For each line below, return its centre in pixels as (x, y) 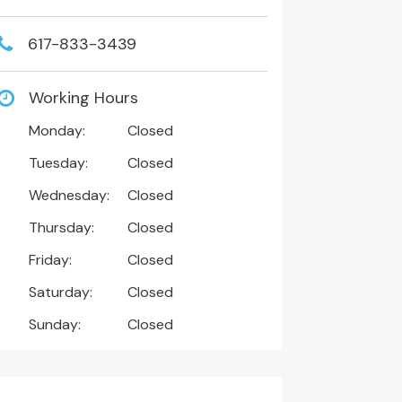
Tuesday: (58, 162)
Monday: (57, 130)
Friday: (50, 259)
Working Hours (83, 97)
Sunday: (54, 324)
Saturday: (60, 292)
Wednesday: (69, 195)
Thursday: (61, 227)
